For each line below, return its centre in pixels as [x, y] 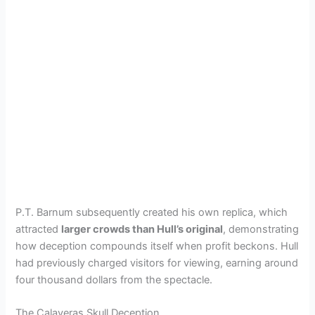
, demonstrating [261, 229]
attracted [39, 229]
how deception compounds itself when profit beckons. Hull [157, 246]
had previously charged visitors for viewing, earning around [157, 263]
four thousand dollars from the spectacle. [114, 279]
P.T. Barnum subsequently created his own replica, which [152, 212]
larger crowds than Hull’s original [142, 229]
